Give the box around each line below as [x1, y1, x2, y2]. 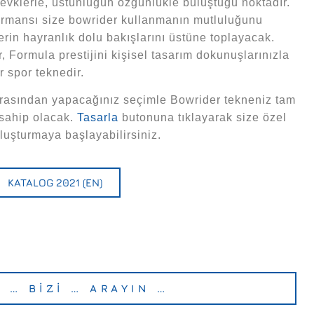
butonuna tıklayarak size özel [118, 111, 287, 124]
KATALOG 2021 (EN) [8, 177, 102, 189]
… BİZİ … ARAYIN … [9, 282, 169, 295]
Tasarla [77, 111, 118, 124]
